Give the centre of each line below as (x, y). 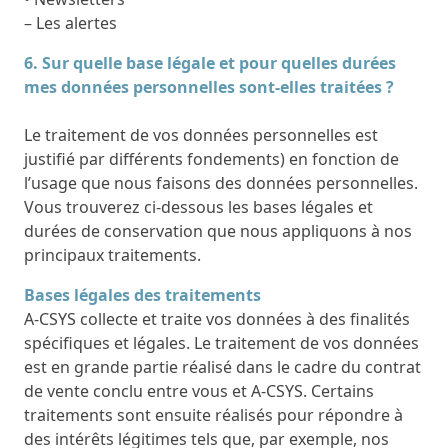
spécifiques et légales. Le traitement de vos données (221, 342)
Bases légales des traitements (142, 294)
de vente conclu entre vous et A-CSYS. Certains (199, 390)
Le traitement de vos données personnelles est (201, 134)
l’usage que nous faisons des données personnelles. (221, 182)
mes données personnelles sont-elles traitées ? (209, 86)
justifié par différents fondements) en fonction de (211, 158)
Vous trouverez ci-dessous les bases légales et (198, 206)
